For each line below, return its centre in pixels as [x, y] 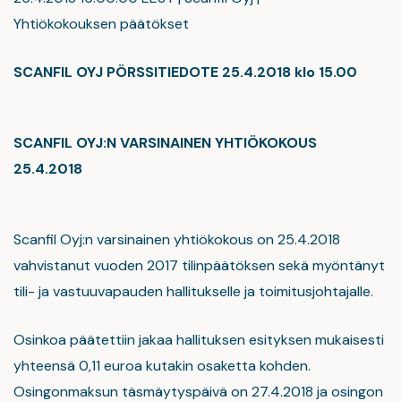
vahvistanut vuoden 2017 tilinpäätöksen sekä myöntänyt [199, 265]
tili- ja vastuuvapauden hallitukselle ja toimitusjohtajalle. [193, 291]
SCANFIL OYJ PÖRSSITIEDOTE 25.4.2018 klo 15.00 [185, 72]
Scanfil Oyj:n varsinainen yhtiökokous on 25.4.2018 [177, 239]
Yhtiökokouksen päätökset [101, 24]
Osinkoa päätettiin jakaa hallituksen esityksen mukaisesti [199, 340]
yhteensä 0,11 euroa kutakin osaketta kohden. [162, 366]
